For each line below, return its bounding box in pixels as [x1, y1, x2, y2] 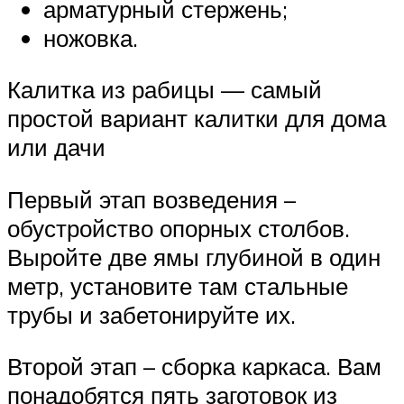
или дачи [7, 133, 106, 162]
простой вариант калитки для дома [7, 104, 386, 133]
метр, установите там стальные [7, 271, 348, 300]
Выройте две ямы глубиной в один [7, 242, 381, 271]
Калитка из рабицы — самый [7, 75, 322, 105]
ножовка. [43, 23, 138, 52]
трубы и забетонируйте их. [7, 299, 296, 329]
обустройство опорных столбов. [7, 213, 350, 243]
